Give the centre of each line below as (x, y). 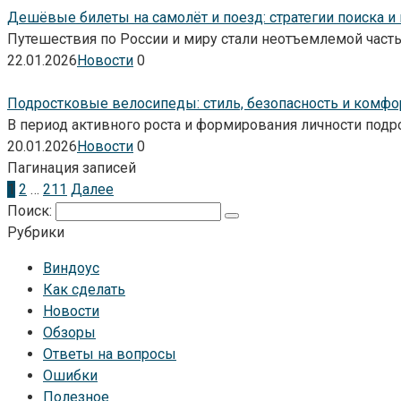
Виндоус (71, 268)
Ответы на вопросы (110, 354)
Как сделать (84, 289)
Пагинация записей (72, 167)
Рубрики (36, 232)
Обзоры (69, 332)
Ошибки (70, 375)
